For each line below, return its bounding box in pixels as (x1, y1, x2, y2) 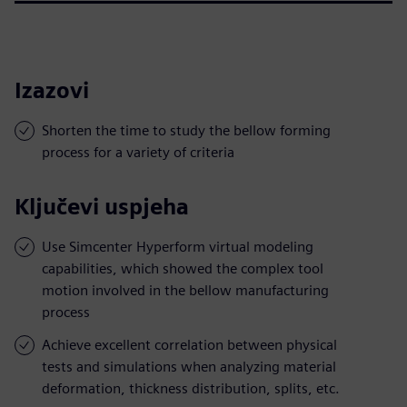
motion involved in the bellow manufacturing (42, 281, 329, 299)
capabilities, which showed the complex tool (42, 259, 323, 277)
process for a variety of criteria (42, 143, 234, 161)
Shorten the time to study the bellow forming (42, 121, 331, 139)
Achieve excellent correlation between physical (42, 335, 337, 353)
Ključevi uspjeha (15, 193, 189, 220)
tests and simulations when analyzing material (42, 357, 336, 375)
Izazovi (15, 76, 89, 104)
